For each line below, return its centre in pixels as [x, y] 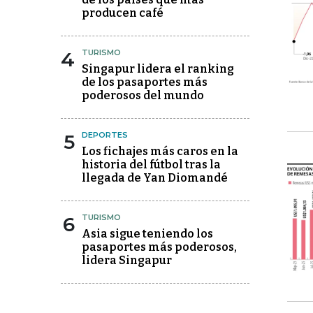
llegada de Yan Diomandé [155, 178]
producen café [123, 13]
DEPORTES [105, 135]
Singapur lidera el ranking [158, 69]
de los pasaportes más [145, 82]
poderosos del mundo [143, 95]
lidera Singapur [127, 260]
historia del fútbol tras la [151, 165]
